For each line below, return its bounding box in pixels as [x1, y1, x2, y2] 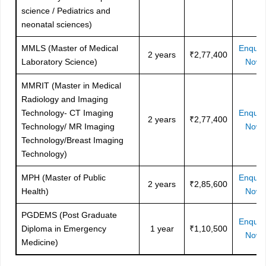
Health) [21, 186, 49, 196]
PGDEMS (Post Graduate [21, 210, 117, 220]
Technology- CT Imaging [21, 108, 113, 118]
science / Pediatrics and [21, 6, 110, 15]
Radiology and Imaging [21, 94, 108, 104]
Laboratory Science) [21, 57, 97, 66]
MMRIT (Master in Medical [21, 81, 121, 90]
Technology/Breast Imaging [21, 135, 123, 145]
